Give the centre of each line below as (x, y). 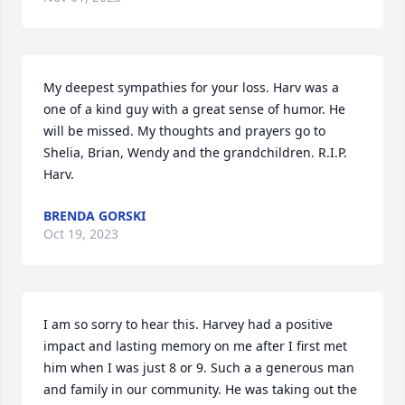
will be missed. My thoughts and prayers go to (184, 131)
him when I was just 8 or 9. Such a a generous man (199, 367)
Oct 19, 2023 (81, 234)
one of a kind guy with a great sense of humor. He (194, 109)
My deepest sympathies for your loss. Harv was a (191, 87)
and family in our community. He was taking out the (200, 389)
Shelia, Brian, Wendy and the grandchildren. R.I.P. (195, 152)
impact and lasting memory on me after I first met (195, 346)
